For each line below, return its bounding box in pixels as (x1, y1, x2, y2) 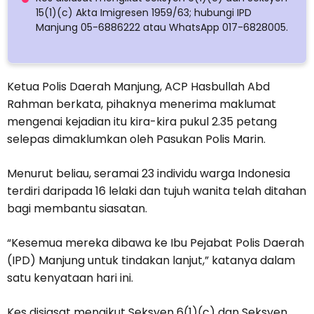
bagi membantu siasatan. (7, 200, 147, 217)
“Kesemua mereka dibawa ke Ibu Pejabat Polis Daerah (7, 235, 304, 252)
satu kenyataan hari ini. (7, 270, 133, 287)
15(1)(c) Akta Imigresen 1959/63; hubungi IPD (36, 6, 252, 20)
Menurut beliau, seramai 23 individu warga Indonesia (7, 165, 290, 182)
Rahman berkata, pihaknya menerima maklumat (7, 96, 276, 113)
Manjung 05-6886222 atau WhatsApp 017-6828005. (36, 20, 288, 35)
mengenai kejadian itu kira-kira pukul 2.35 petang (7, 114, 277, 130)
